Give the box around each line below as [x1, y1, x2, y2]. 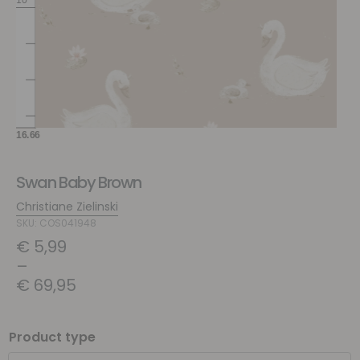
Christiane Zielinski [16, 198, 118, 215]
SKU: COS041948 [16, 216, 96, 230]
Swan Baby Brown [16, 171, 141, 194]
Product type [9, 328, 96, 346]
